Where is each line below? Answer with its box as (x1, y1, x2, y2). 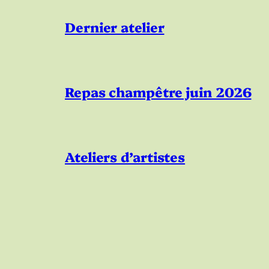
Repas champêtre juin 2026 (65, 82, 252, 101)
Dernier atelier (65, 17, 165, 37)
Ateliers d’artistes (65, 147, 186, 166)
